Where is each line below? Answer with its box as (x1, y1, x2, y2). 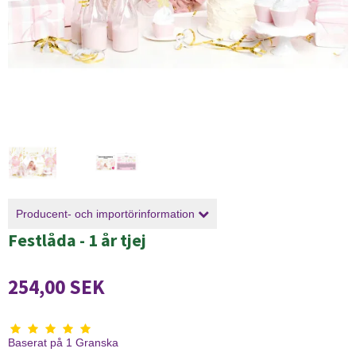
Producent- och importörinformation (16, 207, 198, 220)
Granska (72, 336, 118, 350)
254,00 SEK (8, 274, 105, 300)
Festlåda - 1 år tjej (8, 229, 146, 251)
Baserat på (8, 336, 63, 350)
